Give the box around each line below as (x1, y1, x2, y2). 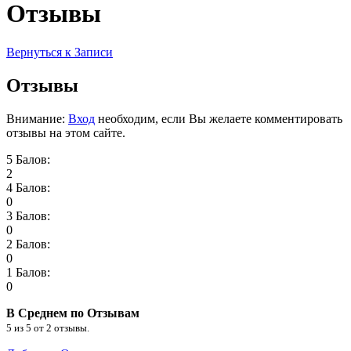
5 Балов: (6, 152, 50, 166)
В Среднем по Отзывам (6, 306, 139, 320)
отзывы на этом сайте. (6, 125, 125, 139)
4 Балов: (6, 180, 50, 194)
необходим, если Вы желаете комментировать (95, 111, 342, 125)
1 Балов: (6, 265, 50, 279)
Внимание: (6, 111, 68, 125)
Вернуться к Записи (6, 45, 113, 59)
